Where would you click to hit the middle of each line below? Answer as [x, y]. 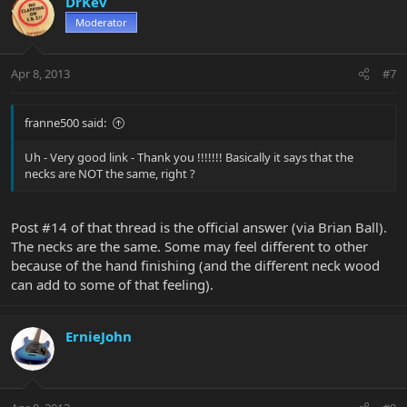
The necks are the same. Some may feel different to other [189, 246]
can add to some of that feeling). [112, 284]
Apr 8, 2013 [40, 74]
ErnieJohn [99, 336]
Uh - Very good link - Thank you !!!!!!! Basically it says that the [189, 158]
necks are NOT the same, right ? [110, 174]
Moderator [101, 22]
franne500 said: [65, 123]
